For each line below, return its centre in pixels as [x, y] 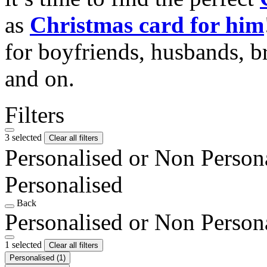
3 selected [24, 137]
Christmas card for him [147, 24]
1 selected [24, 244]
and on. [40, 78]
